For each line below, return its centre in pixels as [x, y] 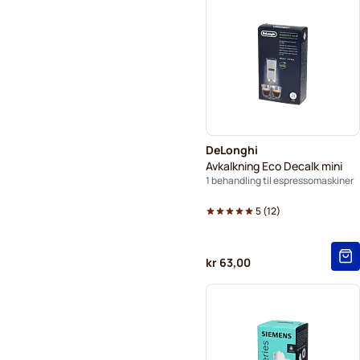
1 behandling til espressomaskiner [280, 180]
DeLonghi [232, 149]
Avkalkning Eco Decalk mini [274, 166]
